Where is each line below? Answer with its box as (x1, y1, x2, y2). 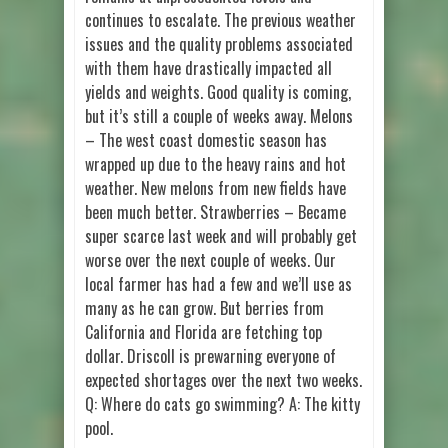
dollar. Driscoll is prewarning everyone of (85, 344, 336, 369)
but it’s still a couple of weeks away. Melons (85, 104, 353, 129)
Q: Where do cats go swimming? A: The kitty (85, 392, 360, 417)
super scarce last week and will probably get (85, 224, 357, 249)
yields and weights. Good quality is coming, (85, 80, 351, 105)
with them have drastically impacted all (85, 56, 332, 81)
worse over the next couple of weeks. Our (85, 248, 336, 273)
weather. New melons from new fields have (85, 176, 346, 201)
